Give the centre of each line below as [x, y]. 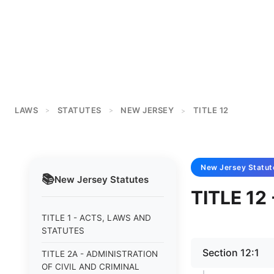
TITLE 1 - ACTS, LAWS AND [96, 218]
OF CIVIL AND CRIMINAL [91, 267]
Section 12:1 [231, 253]
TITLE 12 [211, 110]
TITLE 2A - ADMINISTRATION [100, 254]
